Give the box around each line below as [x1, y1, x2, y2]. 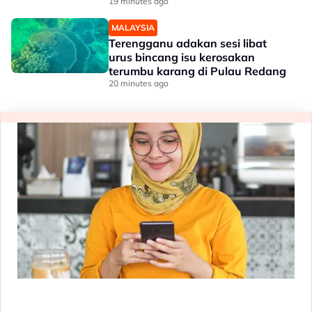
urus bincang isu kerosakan [109, 50, 255, 65]
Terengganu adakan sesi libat [109, 36, 267, 51]
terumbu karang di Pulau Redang [109, 64, 286, 79]
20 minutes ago [109, 78, 169, 89]
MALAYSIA [111, 22, 155, 33]
